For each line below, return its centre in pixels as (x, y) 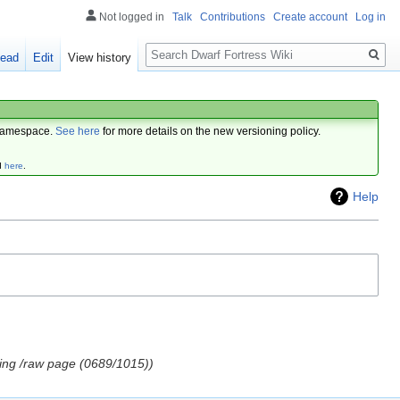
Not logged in (132, 17)
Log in (371, 17)
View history (100, 58)
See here (78, 131)
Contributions (233, 17)
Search (175, 45)
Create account (310, 17)
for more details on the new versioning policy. (211, 131)
